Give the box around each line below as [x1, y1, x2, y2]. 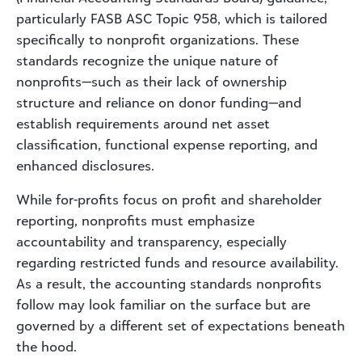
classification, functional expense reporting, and [16, 136, 318, 153]
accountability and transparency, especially [16, 233, 287, 250]
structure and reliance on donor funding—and [16, 94, 301, 111]
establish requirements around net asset [16, 115, 270, 132]
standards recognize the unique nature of [16, 52, 278, 69]
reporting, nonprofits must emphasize [16, 212, 255, 229]
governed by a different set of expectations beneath [16, 317, 345, 334]
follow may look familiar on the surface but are [16, 296, 310, 313]
